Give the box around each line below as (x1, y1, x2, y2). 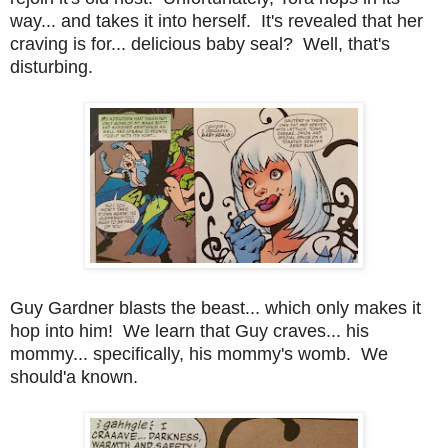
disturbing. (10, 56, 93, 77)
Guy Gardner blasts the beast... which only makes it (10, 297, 421, 318)
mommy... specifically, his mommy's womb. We (10, 343, 388, 364)
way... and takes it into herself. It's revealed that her (10, 10, 423, 31)
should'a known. (10, 366, 138, 387)
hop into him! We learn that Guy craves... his (10, 320, 369, 341)
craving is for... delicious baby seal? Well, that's (10, 33, 390, 54)
